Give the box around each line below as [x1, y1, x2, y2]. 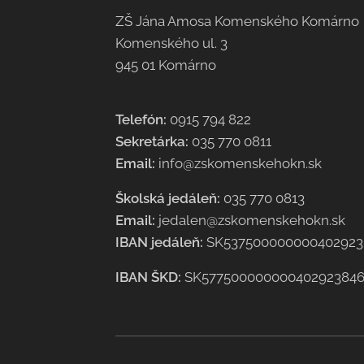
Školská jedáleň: [115, 190, 220, 206]
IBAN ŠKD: [115, 269, 184, 285]
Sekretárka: [115, 133, 188, 149]
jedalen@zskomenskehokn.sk [158, 212, 345, 228]
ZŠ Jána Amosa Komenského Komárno [115, 13, 359, 29]
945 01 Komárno [115, 57, 216, 73]
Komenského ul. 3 [115, 35, 227, 51]
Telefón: [115, 111, 167, 128]
